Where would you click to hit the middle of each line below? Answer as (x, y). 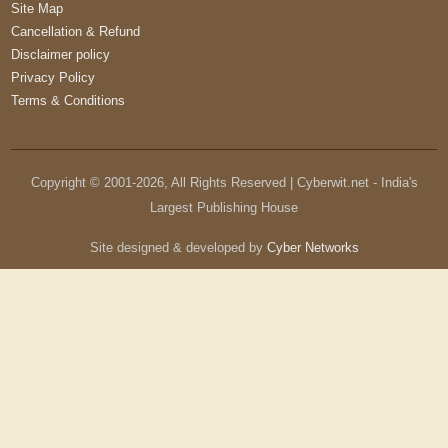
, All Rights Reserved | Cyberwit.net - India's (290, 183)
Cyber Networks (312, 248)
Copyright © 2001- (83, 183)
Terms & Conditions (68, 101)
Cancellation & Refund (76, 32)
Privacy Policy (53, 78)
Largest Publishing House (224, 208)
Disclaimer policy (61, 55)
